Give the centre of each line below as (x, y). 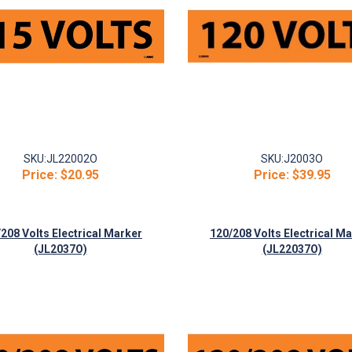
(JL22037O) (292, 249)
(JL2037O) (60, 249)
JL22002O (71, 159)
